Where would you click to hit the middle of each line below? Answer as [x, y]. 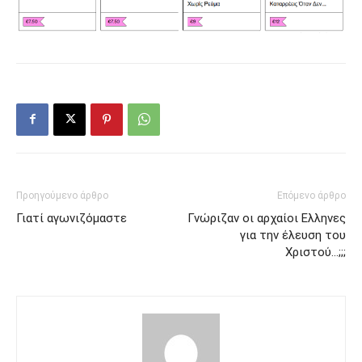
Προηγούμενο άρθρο [62, 195]
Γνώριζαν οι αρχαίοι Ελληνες [267, 218]
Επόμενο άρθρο [311, 195]
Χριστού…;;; [316, 252]
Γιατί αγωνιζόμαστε [72, 218]
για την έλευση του [293, 235]
